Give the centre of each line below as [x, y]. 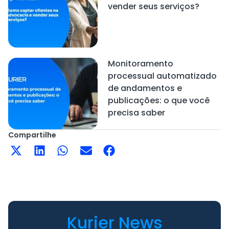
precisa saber [136, 113]
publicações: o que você [158, 101]
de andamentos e [145, 88]
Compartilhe [32, 135]
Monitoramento [140, 64]
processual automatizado [162, 76]
